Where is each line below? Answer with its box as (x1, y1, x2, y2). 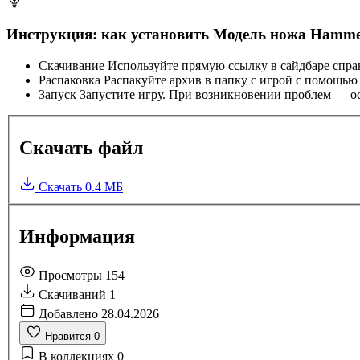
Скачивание (39, 59, 104, 73)
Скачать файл (19, 137, 143, 158)
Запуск (39, 88, 76, 102)
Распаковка (39, 73, 100, 88)
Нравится (45, 329, 91, 342)
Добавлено (39, 306, 101, 321)
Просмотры (39, 268, 105, 282)
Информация (19, 226, 135, 247)
